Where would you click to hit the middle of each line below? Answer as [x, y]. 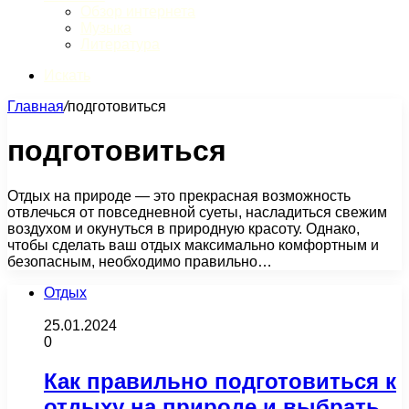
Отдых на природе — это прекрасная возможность [179, 195]
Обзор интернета [138, 11]
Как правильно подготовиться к [220, 381]
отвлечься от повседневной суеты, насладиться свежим [197, 212]
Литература [120, 44]
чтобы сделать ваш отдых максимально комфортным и [193, 245]
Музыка [106, 28]
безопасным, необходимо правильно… [140, 261]
